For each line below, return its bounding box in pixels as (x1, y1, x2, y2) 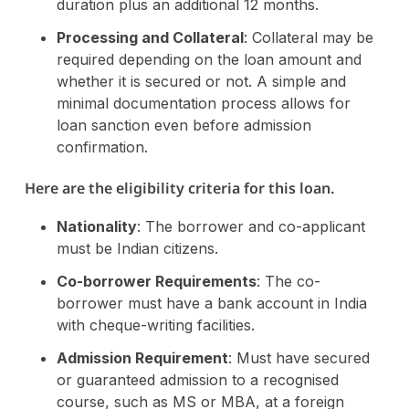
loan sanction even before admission (56, 115, 311, 134)
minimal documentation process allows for (56, 93, 351, 112)
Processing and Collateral (56, 27, 244, 47)
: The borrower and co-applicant (136, 216, 365, 236)
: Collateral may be (243, 27, 373, 47)
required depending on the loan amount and (56, 49, 362, 68)
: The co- (256, 271, 320, 290)
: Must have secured (227, 348, 370, 367)
